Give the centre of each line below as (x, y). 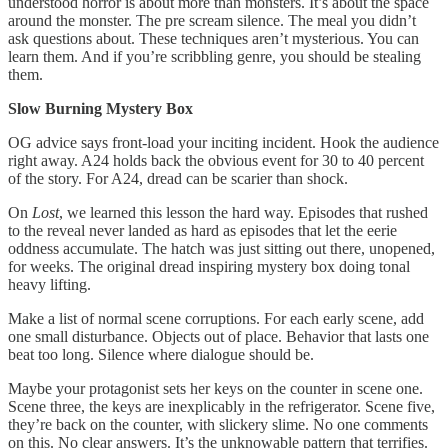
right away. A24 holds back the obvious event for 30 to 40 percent (216, 160)
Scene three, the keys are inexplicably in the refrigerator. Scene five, (221, 406)
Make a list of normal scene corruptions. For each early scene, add (216, 318)
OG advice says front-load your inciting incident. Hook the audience (223, 142)
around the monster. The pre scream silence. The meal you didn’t (212, 20)
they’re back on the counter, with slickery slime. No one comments (218, 424)
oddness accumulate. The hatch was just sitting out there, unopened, (221, 248)
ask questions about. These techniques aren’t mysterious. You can (213, 38)
